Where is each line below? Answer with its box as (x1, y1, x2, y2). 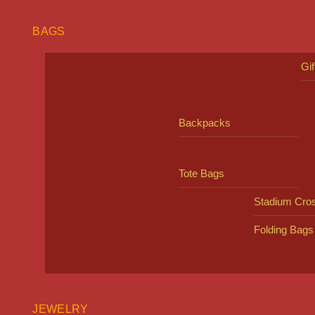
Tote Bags (178, 167, 224, 179)
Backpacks (178, 117, 231, 129)
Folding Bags (253, 224, 314, 236)
